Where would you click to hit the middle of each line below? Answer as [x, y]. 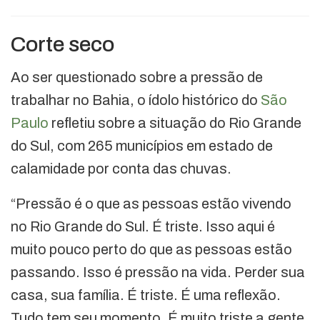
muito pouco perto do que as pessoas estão [151, 250]
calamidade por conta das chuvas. [121, 169]
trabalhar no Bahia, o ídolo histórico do [136, 100]
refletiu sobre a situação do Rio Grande [175, 123]
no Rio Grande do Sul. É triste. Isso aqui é [143, 227]
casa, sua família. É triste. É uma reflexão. [146, 295]
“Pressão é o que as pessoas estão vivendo [151, 204]
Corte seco [62, 45]
